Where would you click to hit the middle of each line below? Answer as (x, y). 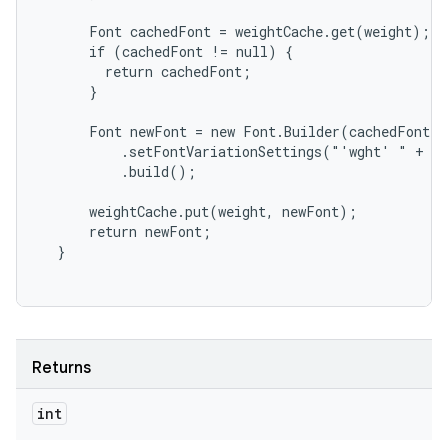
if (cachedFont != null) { (167, 51)
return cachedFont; (146, 71)
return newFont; (126, 231)
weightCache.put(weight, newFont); (199, 211)
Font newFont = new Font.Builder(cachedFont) (240, 131)
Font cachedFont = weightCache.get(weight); (235, 31)
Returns (61, 368)
